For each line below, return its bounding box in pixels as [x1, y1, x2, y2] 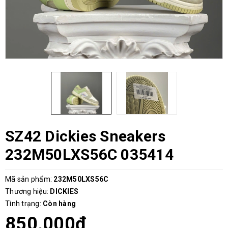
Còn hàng [43, 199, 76, 208]
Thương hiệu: [5, 187, 48, 195]
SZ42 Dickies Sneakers [5, 127, 166, 145]
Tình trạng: [5, 199, 41, 208]
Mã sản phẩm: [5, 175, 52, 183]
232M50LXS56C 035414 [5, 145, 174, 163]
